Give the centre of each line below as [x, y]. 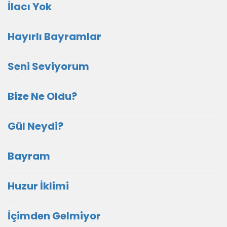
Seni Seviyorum [48, 67]
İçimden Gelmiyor [54, 216]
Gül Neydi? [35, 126]
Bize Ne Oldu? [42, 97]
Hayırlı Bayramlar [55, 37]
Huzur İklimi [38, 186]
